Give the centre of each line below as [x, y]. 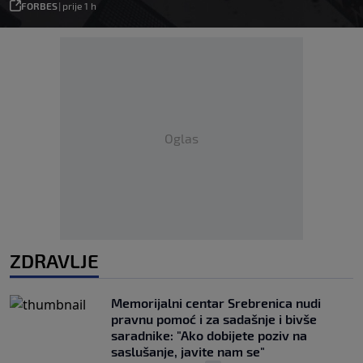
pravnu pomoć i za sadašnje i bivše [214, 318]
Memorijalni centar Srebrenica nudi [216, 302]
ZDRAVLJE [54, 260]
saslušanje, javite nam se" [188, 351]
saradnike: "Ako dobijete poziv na [209, 335]
